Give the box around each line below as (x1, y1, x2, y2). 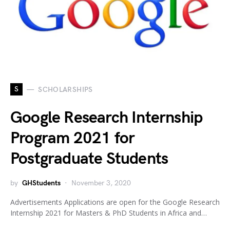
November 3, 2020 (71, 179, 131, 187)
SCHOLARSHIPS (38, 85, 93, 94)
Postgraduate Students (10, 149, 168, 169)
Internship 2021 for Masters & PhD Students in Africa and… (10, 208, 207, 218)
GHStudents (22, 179, 61, 187)
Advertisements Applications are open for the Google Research (10, 197, 220, 207)
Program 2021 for (10, 128, 135, 148)
